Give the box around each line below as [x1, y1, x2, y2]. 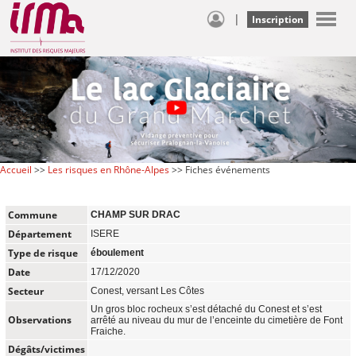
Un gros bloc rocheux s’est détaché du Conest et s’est [91, 303, 322, 315]
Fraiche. [91, 325, 126, 337]
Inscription [252, 13, 304, 26]
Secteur [8, 284, 44, 298]
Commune [8, 207, 57, 222]
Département [8, 226, 72, 241]
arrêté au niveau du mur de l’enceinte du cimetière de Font [91, 314, 342, 326]
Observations [8, 312, 72, 327]
